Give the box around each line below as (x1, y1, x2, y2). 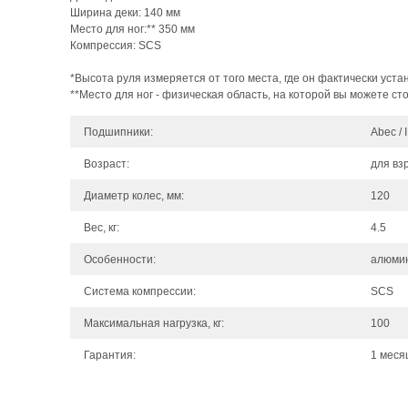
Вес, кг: (84, 221, 119, 234)
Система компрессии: (84, 285, 196, 298)
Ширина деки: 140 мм (70, 6, 180, 19)
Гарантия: (84, 349, 136, 362)
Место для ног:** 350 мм (70, 23, 195, 36)
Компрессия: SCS (70, 39, 161, 52)
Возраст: (84, 158, 129, 170)
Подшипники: (84, 126, 153, 138)
